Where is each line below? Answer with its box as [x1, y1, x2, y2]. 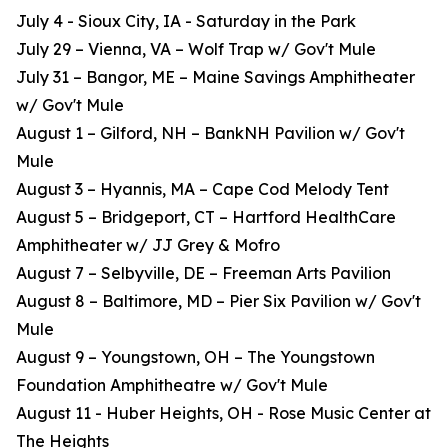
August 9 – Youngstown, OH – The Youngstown [16, 347, 375, 368]
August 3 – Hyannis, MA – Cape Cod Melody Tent [16, 179, 389, 200]
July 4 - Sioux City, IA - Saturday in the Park [16, 11, 356, 32]
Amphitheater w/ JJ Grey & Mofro [16, 235, 280, 256]
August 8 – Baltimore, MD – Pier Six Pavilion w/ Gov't [16, 291, 421, 312]
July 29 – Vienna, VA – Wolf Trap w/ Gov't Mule [16, 39, 376, 60]
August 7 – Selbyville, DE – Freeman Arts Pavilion [16, 263, 391, 284]
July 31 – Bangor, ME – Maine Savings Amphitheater [16, 67, 415, 88]
